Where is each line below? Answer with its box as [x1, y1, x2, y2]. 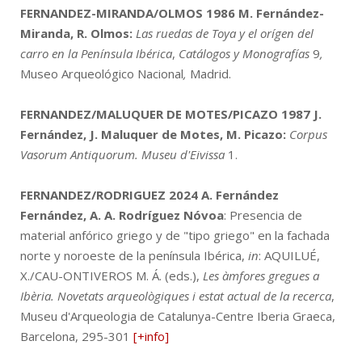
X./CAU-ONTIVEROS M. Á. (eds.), [20, 267, 200, 284]
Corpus [289, 125, 327, 142]
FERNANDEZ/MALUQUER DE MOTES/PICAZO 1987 [20, 105, 310, 122]
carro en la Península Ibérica [20, 44, 172, 61]
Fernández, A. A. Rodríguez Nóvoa [20, 206, 224, 223]
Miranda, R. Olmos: [20, 24, 133, 41]
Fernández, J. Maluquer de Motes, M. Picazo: [20, 125, 286, 142]
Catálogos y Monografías [179, 44, 309, 61]
